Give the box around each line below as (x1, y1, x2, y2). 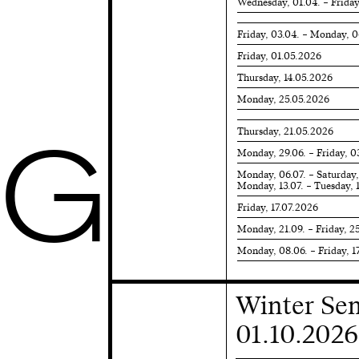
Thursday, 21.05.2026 (236, 124, 333, 138)
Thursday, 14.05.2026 (236, 71, 333, 84)
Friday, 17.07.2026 (236, 200, 318, 214)
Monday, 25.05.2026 (236, 92, 329, 106)
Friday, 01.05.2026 (236, 49, 321, 63)
